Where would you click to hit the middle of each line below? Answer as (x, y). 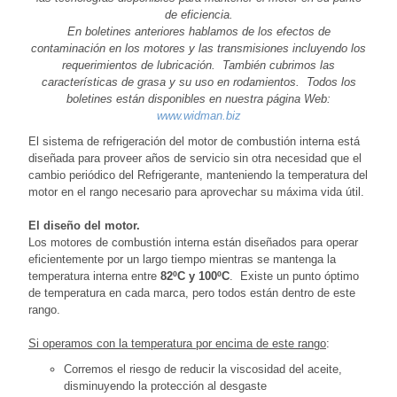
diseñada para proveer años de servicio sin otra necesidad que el (195, 158)
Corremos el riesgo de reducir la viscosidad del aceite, (203, 369)
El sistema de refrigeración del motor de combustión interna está (194, 141)
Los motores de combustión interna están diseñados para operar (193, 242)
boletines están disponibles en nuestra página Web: (198, 98)
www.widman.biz (198, 115)
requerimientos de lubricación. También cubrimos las (198, 65)
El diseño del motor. (84, 225)
